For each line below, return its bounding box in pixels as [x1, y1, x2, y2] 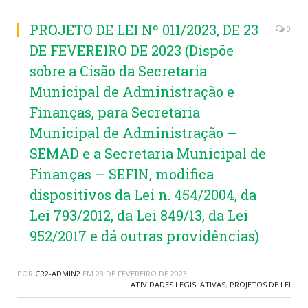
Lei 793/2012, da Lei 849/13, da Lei [30, 206, 248, 224]
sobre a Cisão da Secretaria [30, 61, 207, 80]
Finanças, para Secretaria [30, 102, 200, 121]
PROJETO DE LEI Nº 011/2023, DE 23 [30, 20, 258, 38]
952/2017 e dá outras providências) [30, 226, 259, 245]
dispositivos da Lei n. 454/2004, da [30, 185, 256, 203]
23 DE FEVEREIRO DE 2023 [96, 267, 187, 278]
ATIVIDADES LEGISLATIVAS [131, 278, 225, 289]
